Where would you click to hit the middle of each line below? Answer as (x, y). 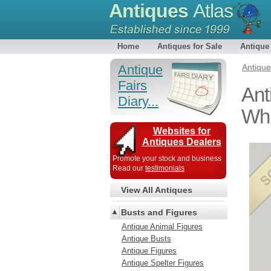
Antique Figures (149, 251)
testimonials (165, 168)
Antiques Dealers (181, 142)
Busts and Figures (159, 212)
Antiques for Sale (190, 46)
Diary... (138, 101)
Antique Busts (146, 239)
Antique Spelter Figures (163, 263)
